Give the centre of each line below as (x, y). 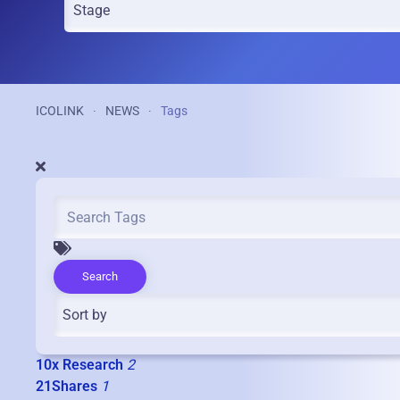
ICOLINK (60, 111)
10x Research (79, 365)
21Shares (67, 387)
